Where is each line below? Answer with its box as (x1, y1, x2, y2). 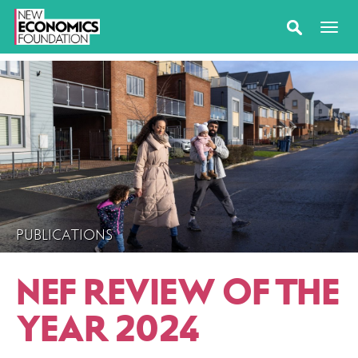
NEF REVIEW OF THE (16, 272, 340, 312)
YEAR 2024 (16, 309, 200, 349)
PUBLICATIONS (16, 227, 113, 243)
